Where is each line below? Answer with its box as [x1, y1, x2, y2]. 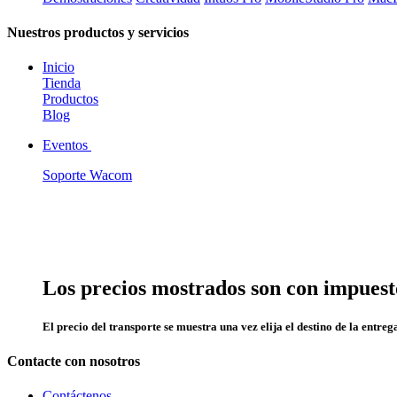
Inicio [43, 59, 74, 75]
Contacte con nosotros [7, 354, 140, 370]
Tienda [43, 75, 81, 91]
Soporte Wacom [43, 167, 132, 183]
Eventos [43, 137, 91, 153]
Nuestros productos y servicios [7, 24, 189, 40]
